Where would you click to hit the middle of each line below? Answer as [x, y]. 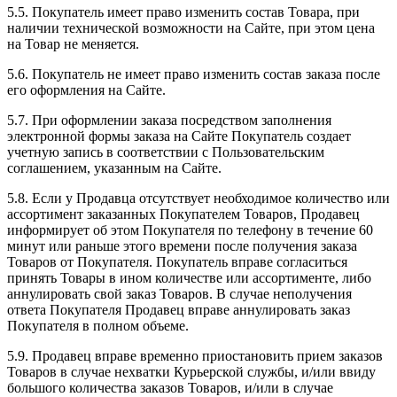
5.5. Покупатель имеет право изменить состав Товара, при [183, 12]
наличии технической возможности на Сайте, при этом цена [191, 27]
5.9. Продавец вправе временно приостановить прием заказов [195, 355]
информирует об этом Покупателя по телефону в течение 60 [190, 230]
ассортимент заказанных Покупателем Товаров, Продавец [183, 214]
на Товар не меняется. [73, 43]
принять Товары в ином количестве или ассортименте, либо [189, 277]
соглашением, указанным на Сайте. [114, 167]
